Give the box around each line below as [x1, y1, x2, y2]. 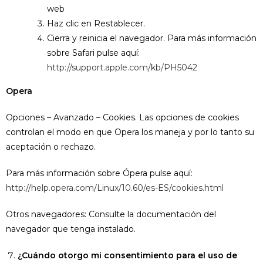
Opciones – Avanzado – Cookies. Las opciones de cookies [6, 112, 239, 123]
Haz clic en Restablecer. [47, 18, 145, 29]
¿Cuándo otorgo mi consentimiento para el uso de [18, 250, 237, 261]
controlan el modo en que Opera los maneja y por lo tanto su [6, 127, 254, 137]
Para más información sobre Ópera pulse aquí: [6, 168, 193, 178]
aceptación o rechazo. [6, 141, 96, 152]
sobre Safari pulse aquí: [47, 48, 140, 58]
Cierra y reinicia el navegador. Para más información [47, 33, 257, 43]
